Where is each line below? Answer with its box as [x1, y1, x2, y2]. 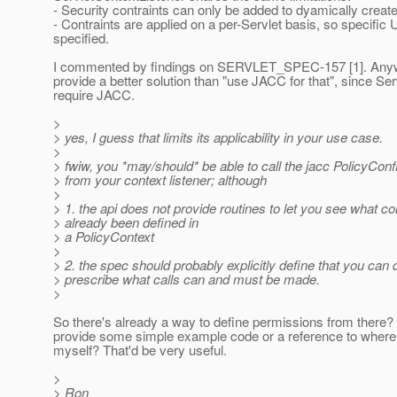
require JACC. [53, 85, 135, 105]
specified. [53, 28, 109, 48]
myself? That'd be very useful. [53, 340, 227, 360]
